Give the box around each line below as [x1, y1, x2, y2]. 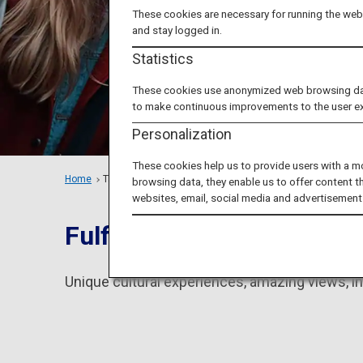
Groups [174, 173, 206, 185]
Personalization [132, 126, 233, 143]
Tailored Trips [103, 173, 163, 185]
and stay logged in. [132, 23, 223, 36]
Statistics [132, 49, 194, 67]
